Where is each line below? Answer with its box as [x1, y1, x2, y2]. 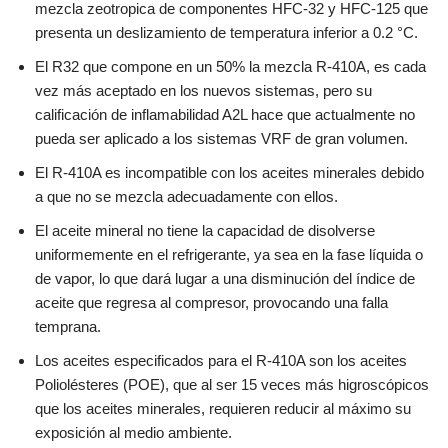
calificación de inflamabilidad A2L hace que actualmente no [35, 105, 415, 123]
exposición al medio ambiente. [35, 423, 232, 441]
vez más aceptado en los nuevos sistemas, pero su [35, 81, 372, 99]
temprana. [35, 317, 101, 335]
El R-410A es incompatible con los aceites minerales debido [35, 163, 424, 181]
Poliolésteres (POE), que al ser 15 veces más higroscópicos [35, 375, 429, 393]
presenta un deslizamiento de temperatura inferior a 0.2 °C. [35, 23, 418, 41]
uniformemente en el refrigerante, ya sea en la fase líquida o [35, 245, 423, 263]
